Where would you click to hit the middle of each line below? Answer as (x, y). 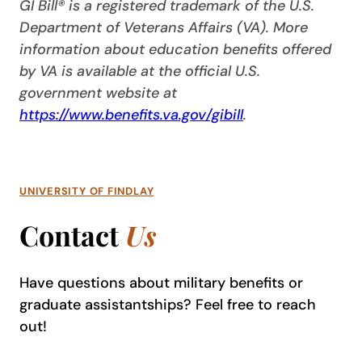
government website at (98, 93)
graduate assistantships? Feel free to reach (168, 304)
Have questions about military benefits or (161, 282)
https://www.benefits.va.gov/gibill (131, 114)
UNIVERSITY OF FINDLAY (87, 191)
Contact (72, 236)
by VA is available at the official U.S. (140, 71)
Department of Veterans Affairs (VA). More (164, 27)
